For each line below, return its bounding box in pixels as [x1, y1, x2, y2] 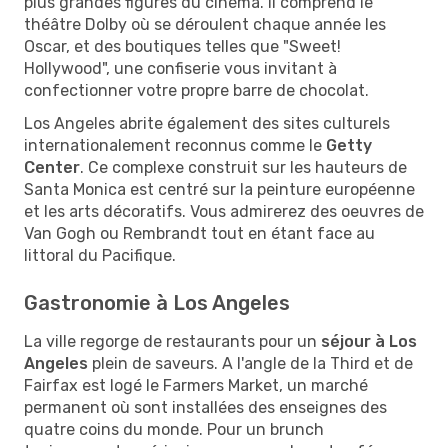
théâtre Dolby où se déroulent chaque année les [24, 14, 386, 34]
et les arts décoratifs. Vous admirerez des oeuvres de [24, 201, 424, 221]
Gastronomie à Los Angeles [24, 290, 290, 315]
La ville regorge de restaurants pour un [24, 331, 321, 351]
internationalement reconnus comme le [24, 135, 326, 155]
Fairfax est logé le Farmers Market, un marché [24, 375, 368, 395]
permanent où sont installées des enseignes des [24, 397, 387, 417]
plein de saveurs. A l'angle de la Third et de [88, 353, 413, 373]
